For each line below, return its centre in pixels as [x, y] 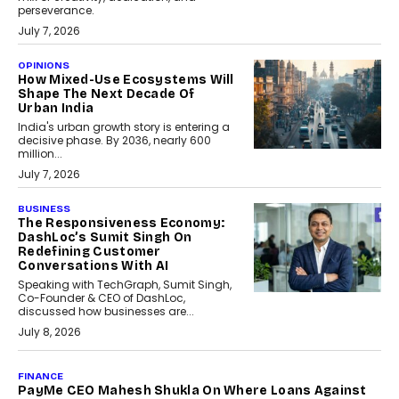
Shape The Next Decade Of [106, 94]
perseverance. [56, 11]
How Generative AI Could [100, 381]
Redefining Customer [90, 252]
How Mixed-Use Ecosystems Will [126, 80]
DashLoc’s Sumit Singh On [105, 238]
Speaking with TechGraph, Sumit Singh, [125, 285]
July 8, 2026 [49, 332]
